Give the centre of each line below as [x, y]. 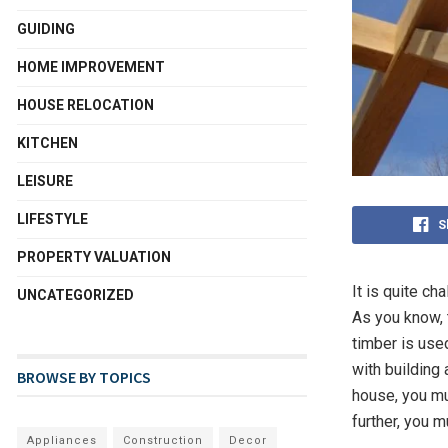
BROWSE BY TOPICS [84, 377]
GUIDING [46, 29]
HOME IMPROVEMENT [91, 67]
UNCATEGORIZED [75, 295]
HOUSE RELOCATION [85, 105]
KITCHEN [47, 143]
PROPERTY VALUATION [94, 257]
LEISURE [45, 181]
